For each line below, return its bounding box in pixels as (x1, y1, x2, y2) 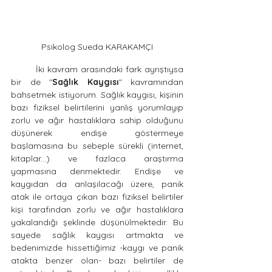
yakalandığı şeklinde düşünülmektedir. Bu (11, 217, 183, 228)
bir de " (11, 76, 52, 87)
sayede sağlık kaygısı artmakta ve (11, 229, 183, 240)
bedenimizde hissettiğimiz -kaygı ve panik (11, 242, 183, 253)
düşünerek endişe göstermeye (11, 127, 183, 138)
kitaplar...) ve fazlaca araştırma (11, 153, 183, 164)
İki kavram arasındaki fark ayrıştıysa (11, 64, 36, 75)
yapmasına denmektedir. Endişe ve (11, 166, 183, 177)
